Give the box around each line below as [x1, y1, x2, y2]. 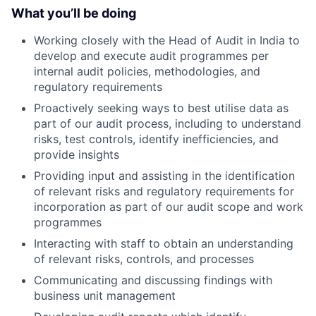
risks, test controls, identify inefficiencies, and [34, 132, 279, 147]
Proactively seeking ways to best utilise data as [34, 101, 288, 116]
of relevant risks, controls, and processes [34, 252, 254, 267]
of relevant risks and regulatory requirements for [34, 184, 294, 199]
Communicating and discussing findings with [34, 273, 272, 288]
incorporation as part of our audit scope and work [34, 200, 303, 214]
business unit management [34, 288, 176, 303]
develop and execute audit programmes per [34, 49, 269, 63]
